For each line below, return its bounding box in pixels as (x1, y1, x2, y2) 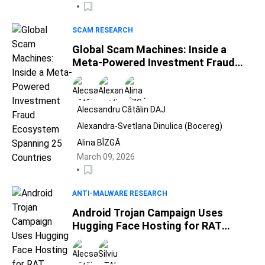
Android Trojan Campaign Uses (72, 206, 223, 219)
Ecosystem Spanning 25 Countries (72, 69, 240, 82)
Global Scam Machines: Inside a (72, 43, 227, 56)
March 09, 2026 (77, 152, 135, 161)
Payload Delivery (72, 232, 153, 245)
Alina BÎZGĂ (77, 138, 121, 147)
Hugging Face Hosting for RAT (72, 219, 222, 232)
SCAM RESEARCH (72, 26, 133, 34)
